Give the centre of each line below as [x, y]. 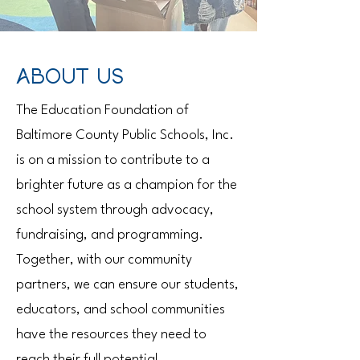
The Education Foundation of [102, 110]
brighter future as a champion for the [127, 185]
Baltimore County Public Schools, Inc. [125, 135]
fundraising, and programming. [111, 235]
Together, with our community [104, 260]
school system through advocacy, [115, 210]
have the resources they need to [111, 335]
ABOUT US [70, 77]
